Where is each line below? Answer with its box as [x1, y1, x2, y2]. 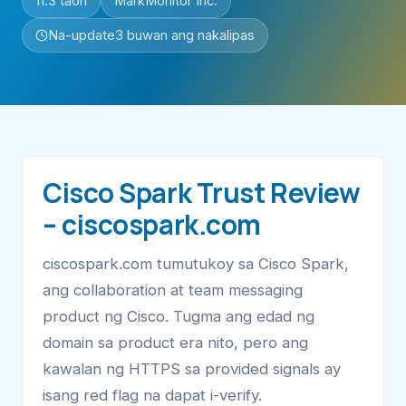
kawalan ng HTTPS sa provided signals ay [43, 359, 341, 378]
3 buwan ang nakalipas [115, 26, 255, 43]
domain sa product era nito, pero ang [43, 333, 308, 352]
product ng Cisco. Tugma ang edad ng [43, 306, 314, 325]
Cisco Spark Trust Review [43, 173, 361, 211]
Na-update [48, 26, 115, 43]
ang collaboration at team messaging [43, 280, 303, 299]
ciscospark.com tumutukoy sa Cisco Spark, [43, 254, 349, 273]
